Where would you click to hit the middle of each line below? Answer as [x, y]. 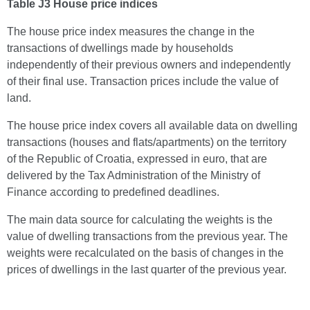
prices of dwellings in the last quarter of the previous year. [147, 270]
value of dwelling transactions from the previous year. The [147, 236]
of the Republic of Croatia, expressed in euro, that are [137, 159]
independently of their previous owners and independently [149, 65]
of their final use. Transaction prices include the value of [143, 81]
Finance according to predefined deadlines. [113, 192]
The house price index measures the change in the [131, 31]
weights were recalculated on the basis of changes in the [145, 253]
